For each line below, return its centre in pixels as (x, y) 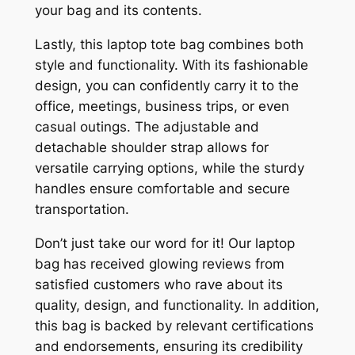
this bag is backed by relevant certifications (174, 325)
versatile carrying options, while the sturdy (169, 168)
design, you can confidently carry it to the (166, 85)
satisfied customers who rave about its (158, 284)
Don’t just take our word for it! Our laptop (164, 243)
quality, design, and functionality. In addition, (177, 305)
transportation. (82, 209)
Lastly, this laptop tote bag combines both (169, 44)
